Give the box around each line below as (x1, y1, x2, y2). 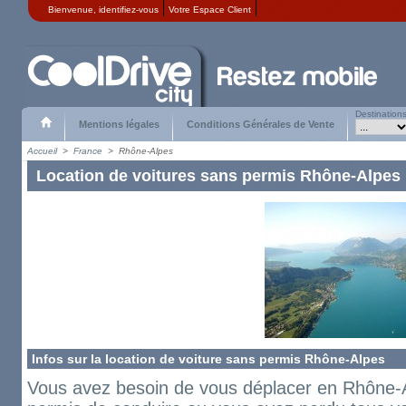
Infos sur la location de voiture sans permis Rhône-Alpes (32, 352, 385, 366)
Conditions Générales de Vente (187, 119, 334, 130)
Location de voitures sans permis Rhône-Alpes (36, 167, 401, 185)
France (73, 146, 102, 156)
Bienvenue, (48, 5, 99, 14)
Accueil (27, 146, 57, 156)
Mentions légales (79, 119, 159, 130)
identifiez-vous (99, 5, 159, 14)
